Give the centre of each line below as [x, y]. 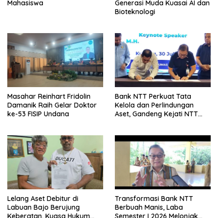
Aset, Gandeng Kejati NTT [156, 114]
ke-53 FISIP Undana [38, 114]
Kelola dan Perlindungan [154, 105]
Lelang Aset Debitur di [43, 199]
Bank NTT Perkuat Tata [153, 97]
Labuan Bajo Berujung [44, 208]
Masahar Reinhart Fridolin [49, 97]
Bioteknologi [135, 12]
